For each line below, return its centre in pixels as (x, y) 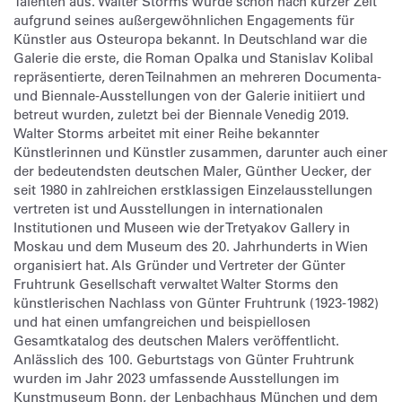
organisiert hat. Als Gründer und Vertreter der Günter (179, 265)
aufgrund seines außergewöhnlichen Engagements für (184, 20)
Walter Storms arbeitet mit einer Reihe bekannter (166, 133)
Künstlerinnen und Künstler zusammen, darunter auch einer (201, 152)
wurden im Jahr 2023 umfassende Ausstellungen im (176, 378)
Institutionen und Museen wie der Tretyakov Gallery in (182, 227)
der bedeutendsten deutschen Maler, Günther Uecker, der (192, 171)
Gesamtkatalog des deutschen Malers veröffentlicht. (176, 341)
